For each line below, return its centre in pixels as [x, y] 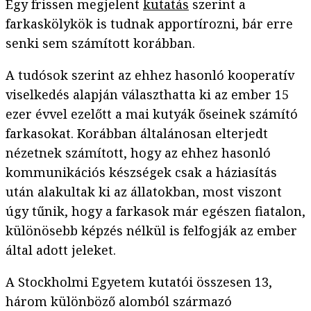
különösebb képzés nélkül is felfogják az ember [151, 231]
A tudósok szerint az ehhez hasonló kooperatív [150, 75]
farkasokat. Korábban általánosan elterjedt [137, 134]
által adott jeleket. [62, 250]
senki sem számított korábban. [102, 43]
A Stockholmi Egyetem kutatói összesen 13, [139, 282]
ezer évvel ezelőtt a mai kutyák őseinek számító [152, 114]
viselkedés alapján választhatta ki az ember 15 [147, 95]
